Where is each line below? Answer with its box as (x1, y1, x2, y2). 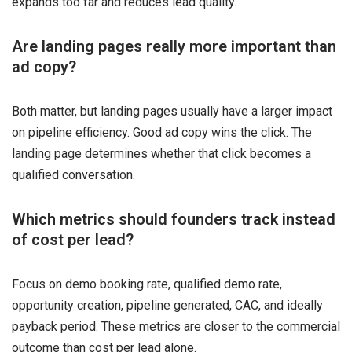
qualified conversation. (12, 167, 135, 182)
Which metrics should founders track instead (12, 209, 335, 229)
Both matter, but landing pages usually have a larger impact (12, 103, 332, 119)
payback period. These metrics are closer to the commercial (12, 318, 340, 334)
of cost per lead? (12, 229, 134, 249)
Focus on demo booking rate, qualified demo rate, (12, 276, 282, 291)
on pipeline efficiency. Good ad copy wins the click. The (12, 124, 312, 140)
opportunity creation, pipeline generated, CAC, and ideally (12, 297, 323, 313)
